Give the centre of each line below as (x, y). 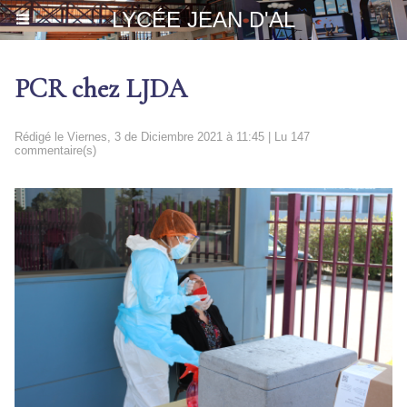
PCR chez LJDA (101, 89)
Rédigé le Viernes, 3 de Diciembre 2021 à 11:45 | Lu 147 (162, 137)
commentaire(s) (55, 150)
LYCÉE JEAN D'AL (203, 20)
